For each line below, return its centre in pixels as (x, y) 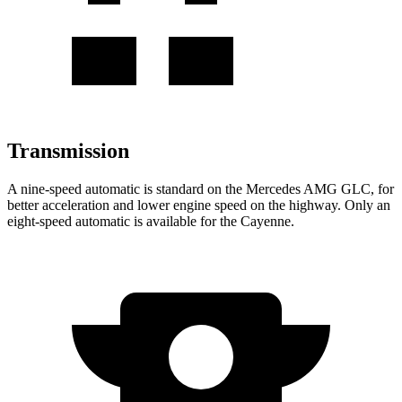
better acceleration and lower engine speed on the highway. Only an (199, 205)
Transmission (68, 151)
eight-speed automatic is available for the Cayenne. (151, 221)
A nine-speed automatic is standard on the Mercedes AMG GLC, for (201, 188)
